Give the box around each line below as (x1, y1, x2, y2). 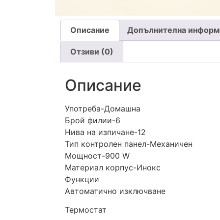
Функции (65, 174, 99, 184)
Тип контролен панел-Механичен (65, 138, 192, 149)
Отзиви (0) (70, 47, 114, 57)
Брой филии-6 (65, 115, 120, 125)
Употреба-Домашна (65, 103, 140, 113)
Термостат (65, 205, 107, 215)
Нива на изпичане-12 (65, 127, 146, 137)
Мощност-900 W (65, 150, 130, 161)
